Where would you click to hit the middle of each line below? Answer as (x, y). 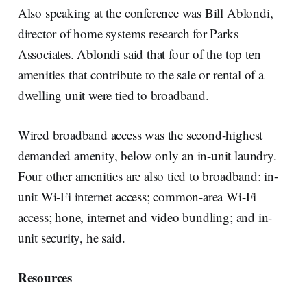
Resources (45, 277)
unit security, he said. (71, 237)
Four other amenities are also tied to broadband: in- (148, 175)
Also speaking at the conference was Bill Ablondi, (145, 12)
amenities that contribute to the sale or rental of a (140, 74)
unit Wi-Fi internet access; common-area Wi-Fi (137, 196)
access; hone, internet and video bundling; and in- (145, 217)
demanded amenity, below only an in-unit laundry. (147, 155)
